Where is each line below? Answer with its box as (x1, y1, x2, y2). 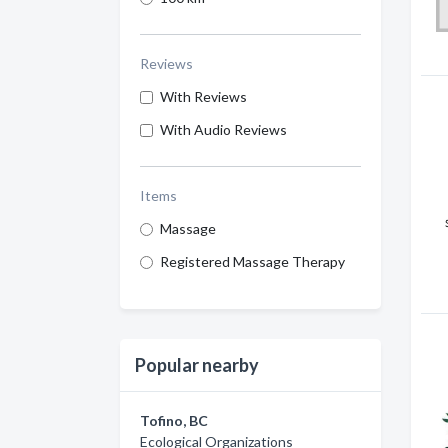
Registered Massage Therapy (160, 253, 345, 270)
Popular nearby (135, 354, 259, 376)
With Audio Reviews (160, 121, 287, 138)
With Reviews (160, 88, 247, 105)
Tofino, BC (140, 412, 208, 429)
